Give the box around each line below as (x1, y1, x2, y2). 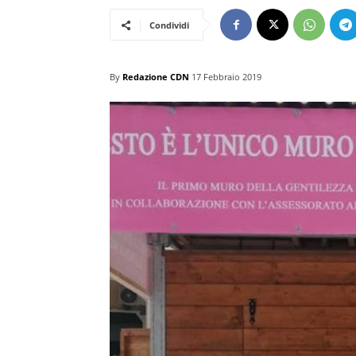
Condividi (149, 18, 189, 31)
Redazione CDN (122, 70, 189, 83)
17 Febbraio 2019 (192, 71, 261, 83)
